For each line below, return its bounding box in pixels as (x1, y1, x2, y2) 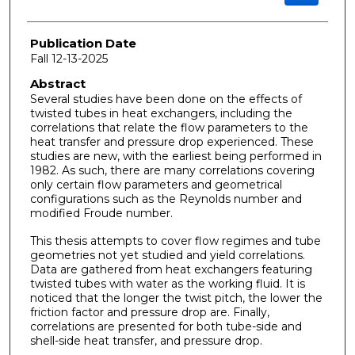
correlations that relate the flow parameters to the (29, 120, 308, 136)
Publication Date (29, 35, 136, 51)
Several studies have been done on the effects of (29, 92, 302, 107)
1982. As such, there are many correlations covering (29, 163, 315, 178)
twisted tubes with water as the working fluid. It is (29, 276, 305, 291)
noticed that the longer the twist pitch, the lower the (29, 290, 323, 305)
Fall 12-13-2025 (29, 51, 108, 66)
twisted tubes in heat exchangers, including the (29, 106, 292, 121)
